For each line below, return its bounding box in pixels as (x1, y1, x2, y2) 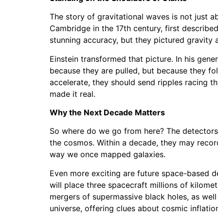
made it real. (50, 89, 95, 99)
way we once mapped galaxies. (50, 149, 165, 160)
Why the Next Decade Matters (50, 108, 165, 118)
